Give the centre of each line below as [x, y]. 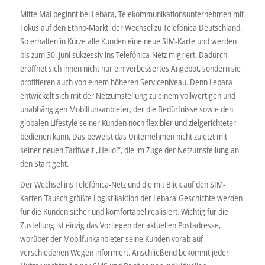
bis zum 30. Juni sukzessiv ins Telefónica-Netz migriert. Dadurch [123, 54]
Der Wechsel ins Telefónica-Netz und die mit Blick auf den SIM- [122, 184]
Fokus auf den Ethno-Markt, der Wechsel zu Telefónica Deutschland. [131, 27]
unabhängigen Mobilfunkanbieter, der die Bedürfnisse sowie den [126, 109]
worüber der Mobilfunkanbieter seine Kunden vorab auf [111, 238]
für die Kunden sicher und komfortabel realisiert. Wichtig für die [124, 211]
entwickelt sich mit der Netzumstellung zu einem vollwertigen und [127, 95]
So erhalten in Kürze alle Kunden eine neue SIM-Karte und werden [128, 41]
